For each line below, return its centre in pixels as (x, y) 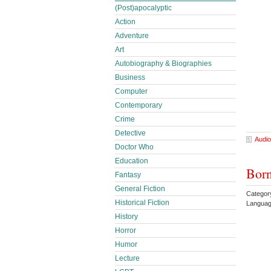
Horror (126, 230)
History (126, 217)
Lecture (127, 258)
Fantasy (128, 175)
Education (132, 161)
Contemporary (139, 105)
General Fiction (140, 189)
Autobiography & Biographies (163, 64)
